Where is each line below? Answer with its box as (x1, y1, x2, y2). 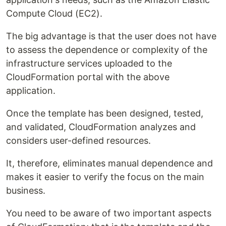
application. (6, 85, 55, 96)
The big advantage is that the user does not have (6, 31, 216, 42)
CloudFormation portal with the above (6, 72, 169, 83)
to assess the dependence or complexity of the (6, 44, 207, 55)
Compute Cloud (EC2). (6, 8, 102, 19)
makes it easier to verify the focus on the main (6, 172, 204, 183)
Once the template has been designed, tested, (6, 108, 203, 119)
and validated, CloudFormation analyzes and (6, 122, 196, 133)
